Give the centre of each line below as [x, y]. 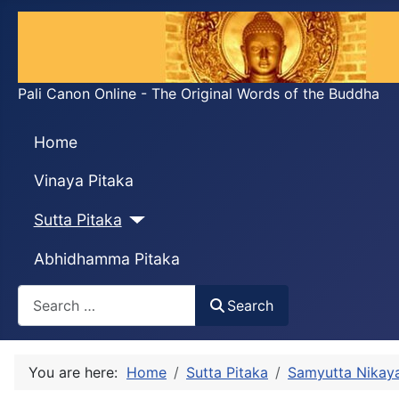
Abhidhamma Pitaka [106, 258]
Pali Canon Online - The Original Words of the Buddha [199, 94]
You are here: [77, 372]
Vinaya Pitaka [83, 181]
